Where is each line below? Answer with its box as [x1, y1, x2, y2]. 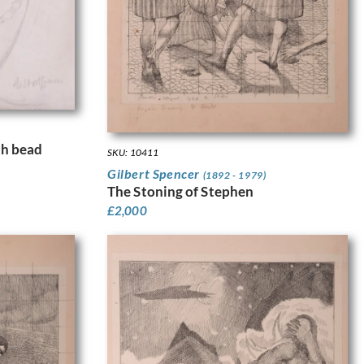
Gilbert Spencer [107, 166, 203, 182]
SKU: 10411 [107, 146, 158, 159]
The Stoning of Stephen [107, 183, 254, 201]
